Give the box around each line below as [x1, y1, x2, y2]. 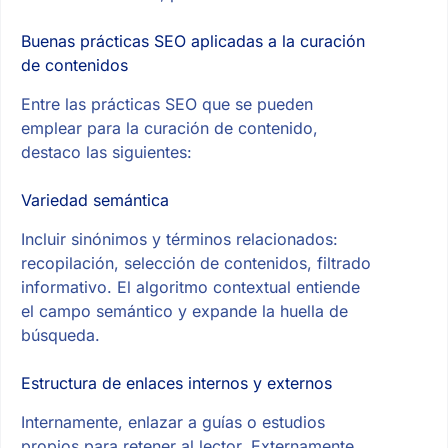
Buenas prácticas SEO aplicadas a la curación [20, 31, 365, 52]
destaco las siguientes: [20, 141, 192, 162]
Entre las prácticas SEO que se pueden [20, 93, 313, 114]
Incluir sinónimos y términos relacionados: [20, 228, 338, 249]
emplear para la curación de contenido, [20, 117, 318, 138]
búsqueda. [20, 324, 100, 345]
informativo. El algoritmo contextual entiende [20, 276, 360, 297]
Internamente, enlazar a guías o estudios [20, 411, 325, 432]
